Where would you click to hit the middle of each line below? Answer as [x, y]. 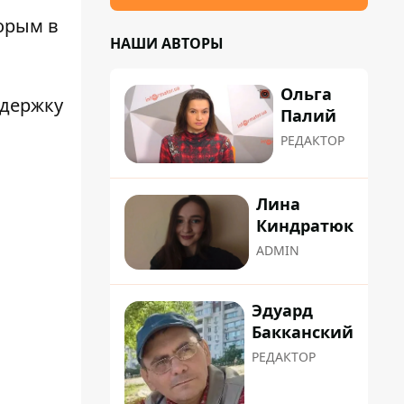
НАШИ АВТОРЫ [167, 43]
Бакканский [303, 331]
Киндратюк [305, 226]
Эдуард [282, 310]
